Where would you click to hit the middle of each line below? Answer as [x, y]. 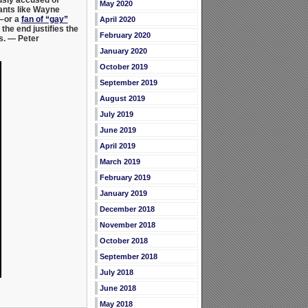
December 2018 [127, 209]
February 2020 [125, 35]
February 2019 [125, 178]
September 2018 [128, 257]
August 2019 [122, 99]
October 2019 [123, 67]
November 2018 [127, 225]
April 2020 [117, 20]
